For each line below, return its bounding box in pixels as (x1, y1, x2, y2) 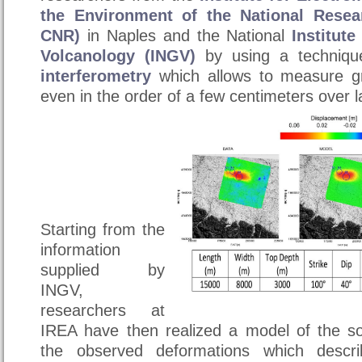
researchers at (40, 301, 165, 319)
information (40, 241, 120, 259)
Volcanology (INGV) (40, 47, 196, 65)
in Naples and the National (80, 27, 293, 44)
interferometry (40, 67, 151, 85)
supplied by (40, 261, 165, 279)
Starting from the (40, 221, 165, 238)
